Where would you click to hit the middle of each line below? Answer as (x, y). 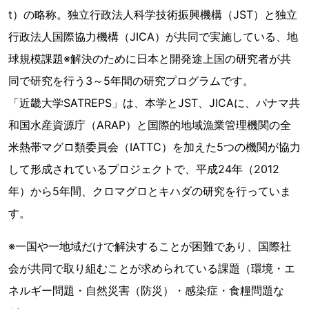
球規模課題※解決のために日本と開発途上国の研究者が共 (150, 59)
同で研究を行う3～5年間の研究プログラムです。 (131, 81)
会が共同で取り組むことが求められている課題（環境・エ (152, 268)
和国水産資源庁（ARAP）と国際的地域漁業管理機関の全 (150, 125)
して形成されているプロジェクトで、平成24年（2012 (144, 169)
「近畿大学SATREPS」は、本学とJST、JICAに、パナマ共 (154, 103)
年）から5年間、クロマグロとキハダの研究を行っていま (150, 191)
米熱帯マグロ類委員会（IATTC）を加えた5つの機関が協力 (154, 147)
